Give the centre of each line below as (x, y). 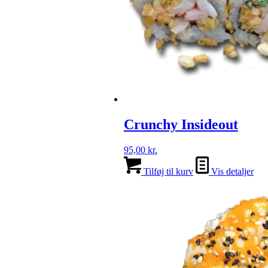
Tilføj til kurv (167, 171)
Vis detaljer (231, 171)
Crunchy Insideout (181, 125)
